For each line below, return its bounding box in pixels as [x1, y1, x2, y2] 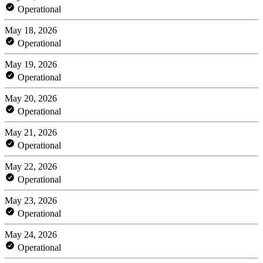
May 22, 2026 [5, 161, 57, 171]
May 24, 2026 [5, 229, 57, 240]
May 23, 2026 [5, 195, 57, 205]
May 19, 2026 [5, 59, 57, 69]
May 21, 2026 [5, 127, 57, 137]
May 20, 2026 [5, 93, 57, 103]
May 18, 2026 [5, 25, 57, 35]
